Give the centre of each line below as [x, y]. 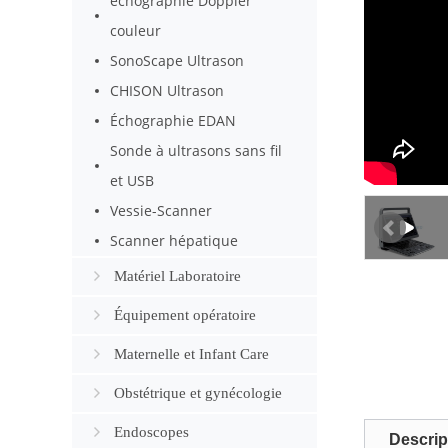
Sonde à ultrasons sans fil [196, 150]
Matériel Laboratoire [177, 276]
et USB [132, 180]
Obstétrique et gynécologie [198, 393]
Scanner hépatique [174, 240]
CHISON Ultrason [167, 90]
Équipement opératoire [185, 315]
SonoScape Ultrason [177, 60]
